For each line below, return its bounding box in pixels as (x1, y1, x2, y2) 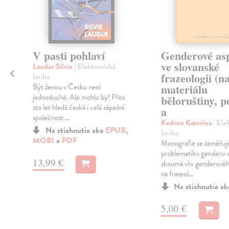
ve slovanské (161, 58, 219, 76)
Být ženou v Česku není (32, 81, 101, 93)
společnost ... (32, 112, 70, 124)
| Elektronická (74, 61, 116, 73)
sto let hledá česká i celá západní (32, 102, 124, 113)
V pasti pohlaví (32, 47, 105, 64)
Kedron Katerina (161, 117, 213, 129)
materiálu (161, 81, 208, 98)
